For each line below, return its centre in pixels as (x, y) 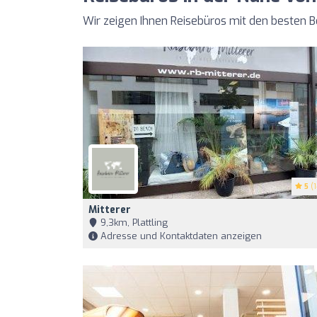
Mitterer (110, 210)
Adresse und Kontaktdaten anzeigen (180, 236)
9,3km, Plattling (133, 223)
